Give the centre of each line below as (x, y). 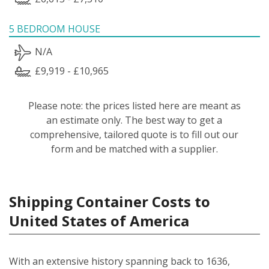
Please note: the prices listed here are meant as (134, 105)
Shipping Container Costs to (110, 201)
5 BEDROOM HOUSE (55, 29)
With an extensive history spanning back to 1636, (119, 261)
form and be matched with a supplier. (134, 149)
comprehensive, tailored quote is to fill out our (134, 134)
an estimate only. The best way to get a (134, 120)
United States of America (99, 220)
